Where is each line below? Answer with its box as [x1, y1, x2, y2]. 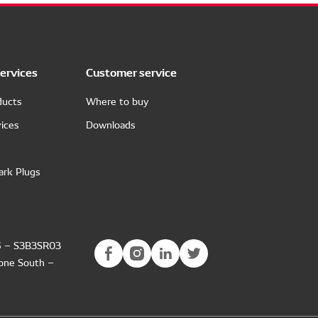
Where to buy [85, 94, 149, 108]
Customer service [85, 63, 177, 79]
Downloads [85, 117, 136, 131]
